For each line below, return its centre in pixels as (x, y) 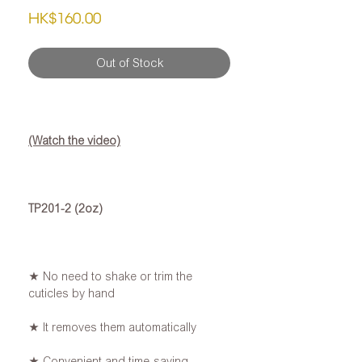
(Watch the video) (74, 141)
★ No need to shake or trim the (110, 276)
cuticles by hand (72, 293)
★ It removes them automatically (112, 327)
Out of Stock (129, 63)
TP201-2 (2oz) (65, 208)
